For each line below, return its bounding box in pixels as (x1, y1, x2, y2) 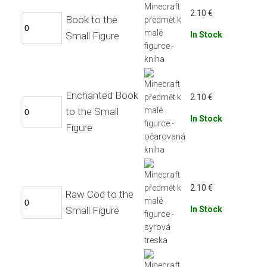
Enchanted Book (66, 89, 138, 102)
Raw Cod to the (66, 188, 133, 200)
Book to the (66, 13, 117, 26)
